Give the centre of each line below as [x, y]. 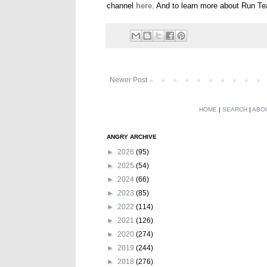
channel [121, 6]
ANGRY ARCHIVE [132, 136]
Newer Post [128, 80]
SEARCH [235, 109]
